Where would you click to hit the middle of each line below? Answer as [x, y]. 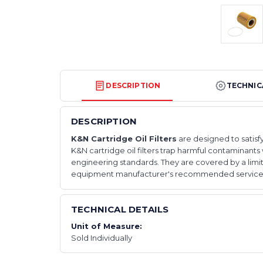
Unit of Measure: [107, 226]
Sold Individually [102, 237]
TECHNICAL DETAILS [120, 209]
